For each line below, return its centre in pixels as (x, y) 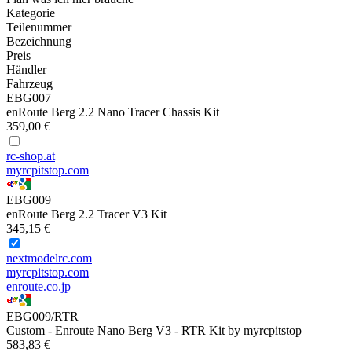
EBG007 (29, 98)
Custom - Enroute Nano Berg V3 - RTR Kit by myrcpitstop (154, 331)
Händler (26, 70)
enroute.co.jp (38, 287)
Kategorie (31, 13)
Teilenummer (39, 27)
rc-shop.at (31, 156)
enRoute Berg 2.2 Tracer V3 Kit (86, 214)
